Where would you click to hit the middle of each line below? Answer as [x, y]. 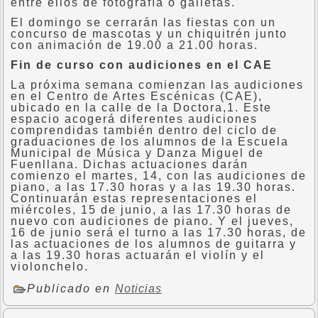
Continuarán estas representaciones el [134, 198]
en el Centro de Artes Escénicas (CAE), [137, 96]
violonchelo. [50, 267]
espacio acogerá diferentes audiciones [134, 119]
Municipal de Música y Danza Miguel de [137, 153]
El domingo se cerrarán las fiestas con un [143, 22]
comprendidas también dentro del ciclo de [144, 130]
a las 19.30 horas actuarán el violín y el [138, 255]
